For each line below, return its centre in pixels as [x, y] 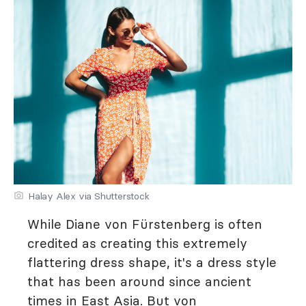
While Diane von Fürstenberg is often [145, 224]
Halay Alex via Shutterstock [89, 196]
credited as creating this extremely [137, 243]
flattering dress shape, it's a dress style [152, 262]
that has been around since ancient [139, 281]
